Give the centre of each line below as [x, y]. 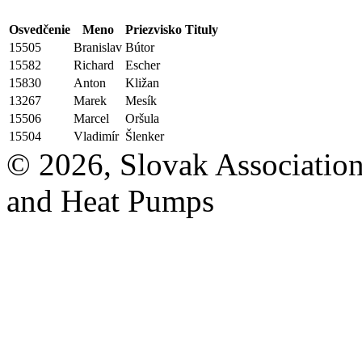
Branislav [98, 48]
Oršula [142, 119]
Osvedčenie [40, 30]
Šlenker [145, 137]
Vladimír [96, 137]
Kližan [142, 83]
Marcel [91, 119]
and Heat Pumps [110, 201]
